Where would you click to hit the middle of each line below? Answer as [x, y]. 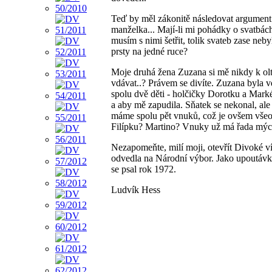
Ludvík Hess [136, 190]
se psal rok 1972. [144, 169]
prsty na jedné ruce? [149, 52]
